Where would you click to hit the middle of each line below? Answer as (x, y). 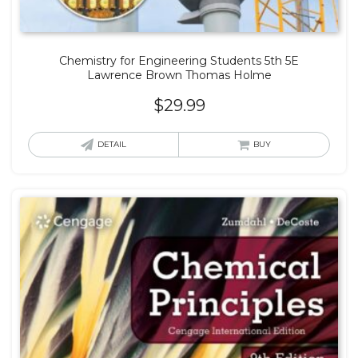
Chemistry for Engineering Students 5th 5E (179, 60)
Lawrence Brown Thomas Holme (179, 75)
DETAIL (112, 144)
